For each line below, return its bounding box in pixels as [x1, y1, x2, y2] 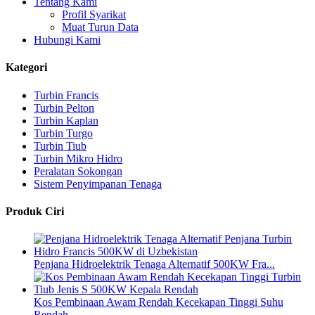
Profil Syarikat [62, 8, 126, 20]
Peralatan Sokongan [34, 165, 122, 177]
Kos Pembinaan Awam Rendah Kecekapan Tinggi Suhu [34, 296, 283, 309]
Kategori [6, 61, 47, 74]
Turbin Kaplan [34, 114, 98, 127]
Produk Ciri [6, 205, 64, 217]
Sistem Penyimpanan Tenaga [34, 177, 162, 190]
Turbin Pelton [34, 101, 94, 114]
